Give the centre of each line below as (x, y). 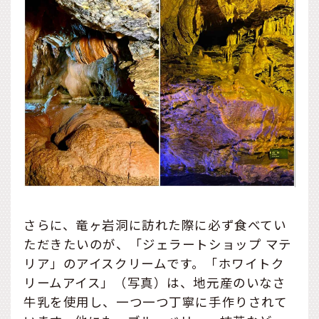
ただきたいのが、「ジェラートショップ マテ (158, 244)
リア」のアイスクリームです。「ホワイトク (154, 263)
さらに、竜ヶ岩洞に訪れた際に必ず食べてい (155, 225)
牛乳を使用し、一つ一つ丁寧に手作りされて (156, 302)
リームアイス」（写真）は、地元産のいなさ (155, 283)
